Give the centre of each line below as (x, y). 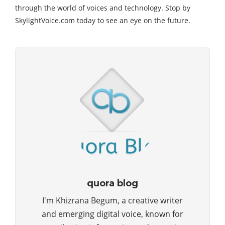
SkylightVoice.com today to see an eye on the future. (103, 20)
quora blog (113, 183)
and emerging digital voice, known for (113, 214)
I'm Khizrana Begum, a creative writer (113, 200)
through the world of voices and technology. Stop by (103, 8)
